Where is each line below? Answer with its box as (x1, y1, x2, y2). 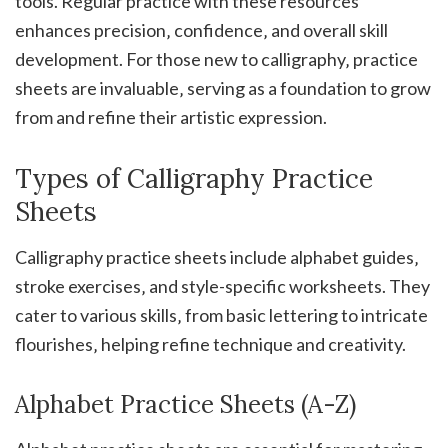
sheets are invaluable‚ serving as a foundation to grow (15, 77, 431, 100)
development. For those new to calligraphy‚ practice (15, 48, 418, 71)
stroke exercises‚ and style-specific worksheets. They (15, 275, 430, 298)
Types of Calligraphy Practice (15, 162, 373, 196)
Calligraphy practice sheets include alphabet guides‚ (15, 246, 419, 269)
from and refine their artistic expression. (15, 106, 327, 129)
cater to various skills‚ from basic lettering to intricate (15, 304, 428, 327)
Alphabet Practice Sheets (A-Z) (15, 389, 356, 421)
